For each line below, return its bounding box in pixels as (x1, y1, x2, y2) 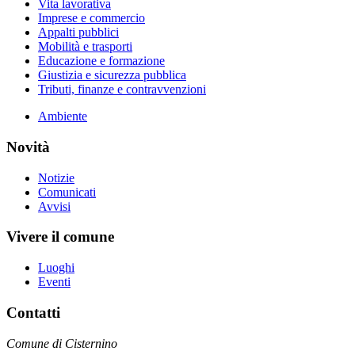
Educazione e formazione (38, 54, 165, 68)
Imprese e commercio (38, 11, 145, 25)
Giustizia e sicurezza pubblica (38, 68, 186, 82)
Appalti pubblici (38, 25, 119, 40)
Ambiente (38, 109, 87, 124)
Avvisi (38, 199, 71, 213)
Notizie (38, 170, 74, 185)
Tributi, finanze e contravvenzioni (38, 82, 206, 97)
